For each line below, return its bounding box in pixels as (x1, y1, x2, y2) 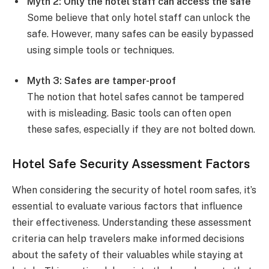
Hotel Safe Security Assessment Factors (12, 156, 250, 172)
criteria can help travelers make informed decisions (12, 233, 244, 245)
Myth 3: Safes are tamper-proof (27, 75, 176, 87)
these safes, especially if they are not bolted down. (27, 124, 255, 136)
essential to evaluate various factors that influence (12, 201, 243, 213)
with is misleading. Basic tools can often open (27, 107, 231, 119)
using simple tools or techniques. (27, 44, 174, 56)
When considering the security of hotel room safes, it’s (12, 184, 256, 196)
